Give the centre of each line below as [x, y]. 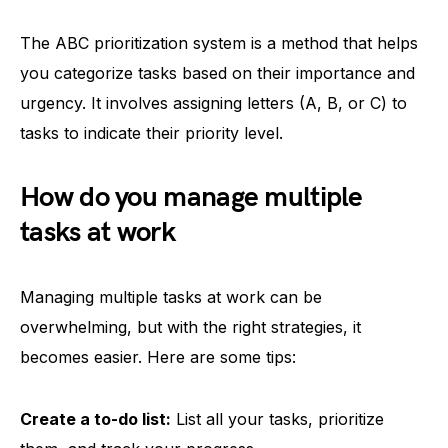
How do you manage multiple [191, 197]
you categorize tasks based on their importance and [217, 73]
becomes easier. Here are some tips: [158, 357]
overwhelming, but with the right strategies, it [190, 327]
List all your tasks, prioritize [277, 419]
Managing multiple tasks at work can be [171, 297]
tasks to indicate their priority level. [151, 133]
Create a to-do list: [95, 419]
